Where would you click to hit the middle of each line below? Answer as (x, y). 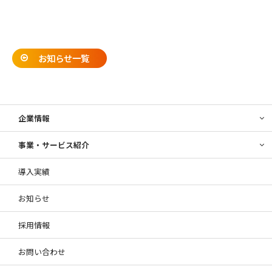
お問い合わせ (42, 251)
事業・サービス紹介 (54, 144)
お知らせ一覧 (64, 58)
